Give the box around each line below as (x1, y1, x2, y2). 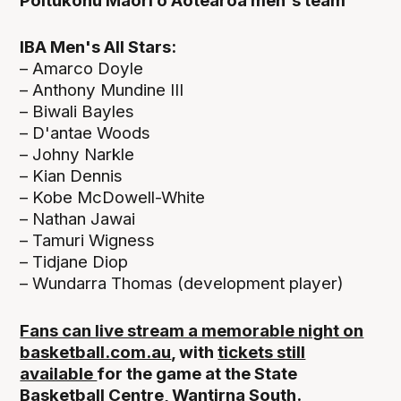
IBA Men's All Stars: (20, 37, 177, 58)
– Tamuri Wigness (20, 230, 156, 252)
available (20, 363, 98, 384)
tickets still (218, 341, 306, 363)
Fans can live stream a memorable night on (20, 320, 364, 341)
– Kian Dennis (20, 166, 124, 187)
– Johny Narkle (20, 144, 135, 166)
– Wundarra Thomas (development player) (20, 273, 345, 294)
